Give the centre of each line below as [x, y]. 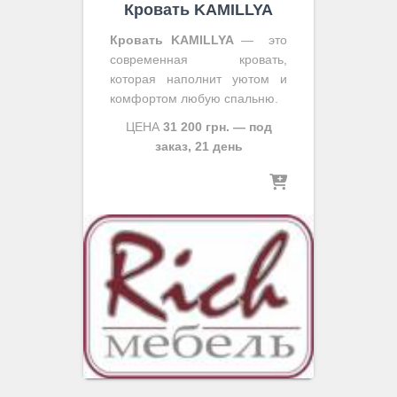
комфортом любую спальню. [194, 99]
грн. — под [238, 127]
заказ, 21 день [198, 147]
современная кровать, [198, 60]
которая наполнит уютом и [198, 79]
